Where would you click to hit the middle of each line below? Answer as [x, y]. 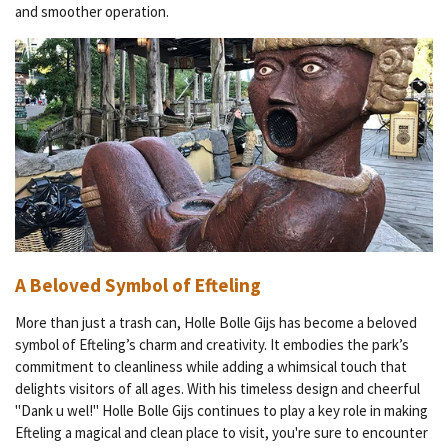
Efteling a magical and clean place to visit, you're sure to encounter [221, 433]
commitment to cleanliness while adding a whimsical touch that [211, 367]
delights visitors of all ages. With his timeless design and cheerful [217, 389]
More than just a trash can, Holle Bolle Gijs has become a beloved [216, 323]
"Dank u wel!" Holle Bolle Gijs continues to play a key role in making [221, 411]
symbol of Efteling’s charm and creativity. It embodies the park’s [212, 345]
